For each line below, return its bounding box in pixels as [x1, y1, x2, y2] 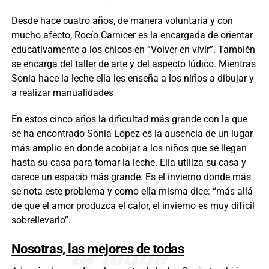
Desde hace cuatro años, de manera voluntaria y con [11, 14, 233, 26]
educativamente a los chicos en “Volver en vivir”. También [11, 43, 255, 55]
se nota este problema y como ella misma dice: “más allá [11, 185, 253, 197]
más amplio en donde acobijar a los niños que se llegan [11, 142, 247, 154]
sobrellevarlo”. [11, 214, 71, 226]
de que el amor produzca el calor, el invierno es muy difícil [11, 199, 255, 211]
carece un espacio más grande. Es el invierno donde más [11, 171, 251, 183]
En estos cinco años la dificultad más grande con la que [11, 113, 247, 125]
